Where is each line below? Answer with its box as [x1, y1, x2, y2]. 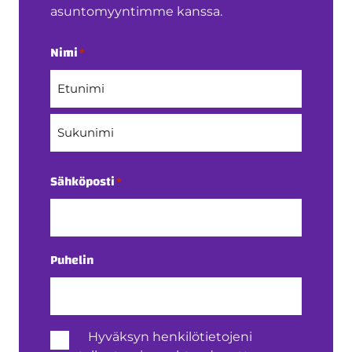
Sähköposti [50, 170, 115, 194]
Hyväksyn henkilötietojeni [88, 329, 252, 345]
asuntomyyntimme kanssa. [50, 4, 222, 20]
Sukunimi [49, 154, 100, 176]
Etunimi [49, 110, 90, 132]
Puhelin [50, 248, 93, 273]
